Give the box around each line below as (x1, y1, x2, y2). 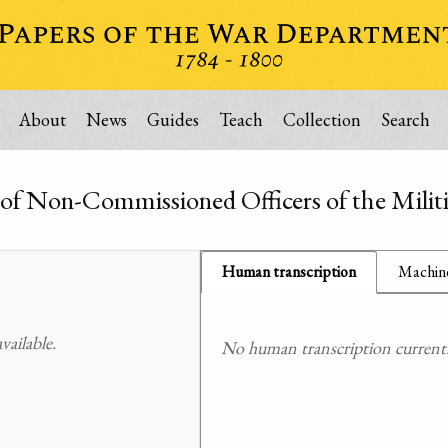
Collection (282, 108, 361, 131)
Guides (146, 108, 199, 131)
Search (380, 108, 430, 131)
